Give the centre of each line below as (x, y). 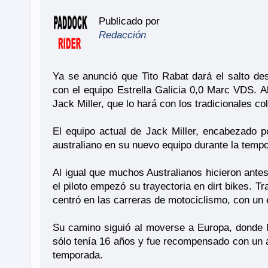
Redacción (122, 35)
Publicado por (129, 21)
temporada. (78, 255)
